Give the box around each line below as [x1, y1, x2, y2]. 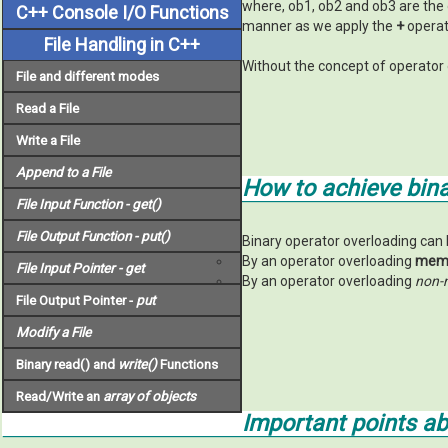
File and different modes [15, 67, 159, 84]
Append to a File [15, 163, 111, 180]
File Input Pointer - [15, 259, 125, 276]
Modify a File [15, 323, 91, 340]
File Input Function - [15, 195, 132, 212]
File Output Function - [15, 227, 141, 244]
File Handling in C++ [44, 33, 200, 55]
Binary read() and [15, 355, 118, 372]
